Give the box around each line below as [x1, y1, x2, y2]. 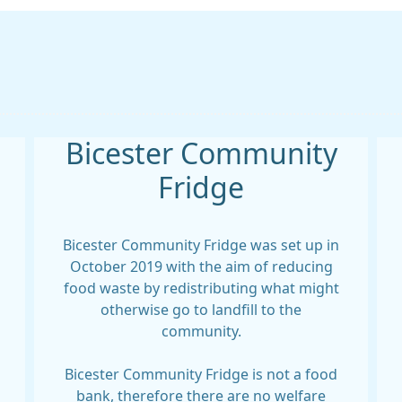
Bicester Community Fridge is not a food [65, 367, 337, 381]
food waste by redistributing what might [63, 281, 339, 295]
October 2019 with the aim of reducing [69, 259, 333, 274]
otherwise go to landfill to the [100, 302, 301, 317]
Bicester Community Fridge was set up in [63, 238, 339, 252]
